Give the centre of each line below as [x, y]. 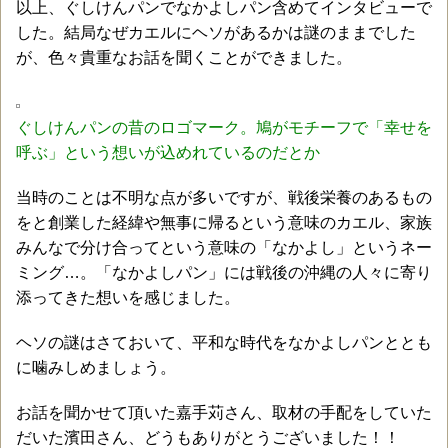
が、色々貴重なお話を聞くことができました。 [184, 57]
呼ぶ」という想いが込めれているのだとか [168, 152]
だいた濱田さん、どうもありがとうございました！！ [208, 437]
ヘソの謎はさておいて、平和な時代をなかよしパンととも [224, 342]
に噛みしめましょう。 [96, 367]
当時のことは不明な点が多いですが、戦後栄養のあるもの [224, 197]
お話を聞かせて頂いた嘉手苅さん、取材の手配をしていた [224, 412]
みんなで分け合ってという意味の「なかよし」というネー [224, 247]
